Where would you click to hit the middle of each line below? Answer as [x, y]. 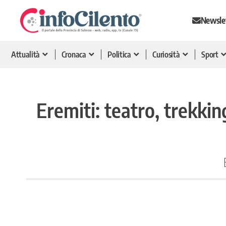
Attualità [26, 54]
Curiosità [166, 54]
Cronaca [74, 54]
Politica [119, 54]
